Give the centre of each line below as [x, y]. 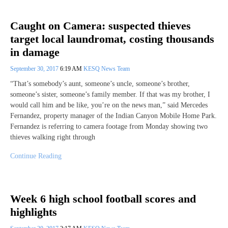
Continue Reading [36, 156]
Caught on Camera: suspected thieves [101, 25]
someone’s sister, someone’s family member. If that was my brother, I [110, 95]
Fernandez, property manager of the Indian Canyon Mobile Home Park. [113, 116]
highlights [34, 212]
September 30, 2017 [35, 69]
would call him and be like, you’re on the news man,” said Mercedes [109, 105]
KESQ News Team [107, 69]
